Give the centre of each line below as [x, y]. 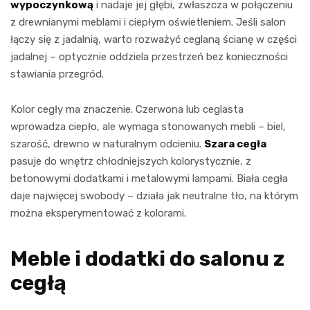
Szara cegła [235, 144]
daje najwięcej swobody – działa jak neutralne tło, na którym [154, 195]
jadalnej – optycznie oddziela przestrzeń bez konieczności [149, 56]
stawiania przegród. [57, 74]
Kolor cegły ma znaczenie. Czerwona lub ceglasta [127, 109]
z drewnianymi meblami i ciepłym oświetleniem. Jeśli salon [148, 22]
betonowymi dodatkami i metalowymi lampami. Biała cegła [149, 178]
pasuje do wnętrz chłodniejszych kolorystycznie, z [131, 161]
